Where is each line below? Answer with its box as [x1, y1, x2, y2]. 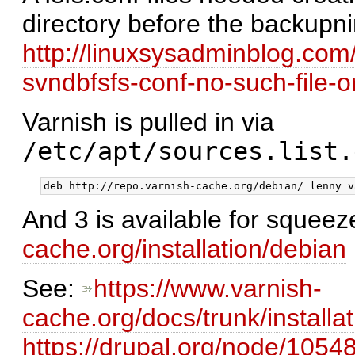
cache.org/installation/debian [22, 235, 346, 264]
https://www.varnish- [94, 274, 322, 303]
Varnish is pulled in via [22, 107, 274, 136]
